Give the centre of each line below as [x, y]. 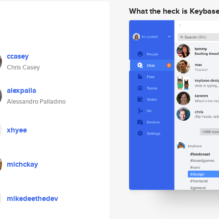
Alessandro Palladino [36, 101]
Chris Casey [23, 67]
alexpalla [22, 90]
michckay [22, 164]
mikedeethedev [33, 198]
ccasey [18, 56]
